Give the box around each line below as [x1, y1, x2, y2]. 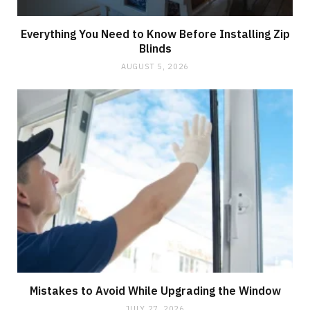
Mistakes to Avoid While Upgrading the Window [29, 284, 281, 298]
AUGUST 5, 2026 [120, 61, 190, 71]
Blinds [138, 41, 172, 55]
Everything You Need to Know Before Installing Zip [20, 26, 290, 41]
